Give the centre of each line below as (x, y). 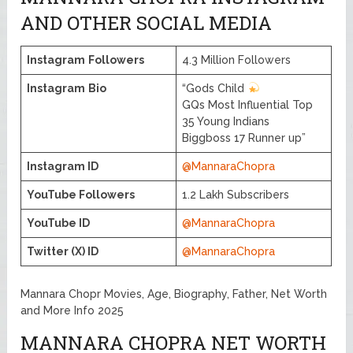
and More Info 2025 (72, 311)
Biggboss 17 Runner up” (244, 138)
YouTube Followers (81, 195)
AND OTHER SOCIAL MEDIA (147, 23)
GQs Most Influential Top (248, 105)
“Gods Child (215, 89)
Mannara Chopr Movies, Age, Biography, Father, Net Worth (174, 294)
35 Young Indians (226, 122)
